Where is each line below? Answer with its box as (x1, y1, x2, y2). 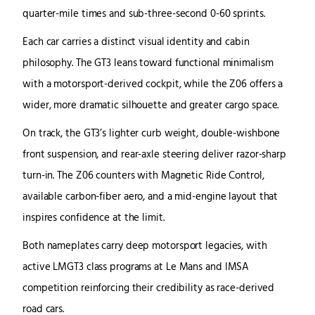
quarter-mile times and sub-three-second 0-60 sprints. (22, 6, 265, 22)
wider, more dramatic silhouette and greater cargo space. (22, 97, 279, 114)
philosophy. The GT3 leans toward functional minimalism (22, 55, 274, 72)
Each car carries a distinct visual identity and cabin (22, 34, 250, 51)
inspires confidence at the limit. (22, 210, 165, 226)
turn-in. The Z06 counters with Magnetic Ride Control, (22, 167, 264, 184)
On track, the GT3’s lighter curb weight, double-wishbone (22, 125, 281, 142)
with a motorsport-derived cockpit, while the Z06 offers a (22, 76, 283, 93)
